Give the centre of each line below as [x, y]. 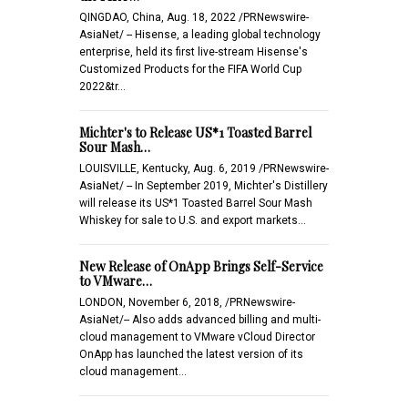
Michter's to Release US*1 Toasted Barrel [195, 132]
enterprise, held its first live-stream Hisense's [194, 51]
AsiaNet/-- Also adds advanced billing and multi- [200, 319]
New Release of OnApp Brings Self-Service [201, 266]
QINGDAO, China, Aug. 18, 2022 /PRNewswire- [194, 17]
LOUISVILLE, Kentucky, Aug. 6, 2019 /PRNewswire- [204, 168]
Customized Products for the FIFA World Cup [190, 69]
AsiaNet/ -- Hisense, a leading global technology [200, 34]
